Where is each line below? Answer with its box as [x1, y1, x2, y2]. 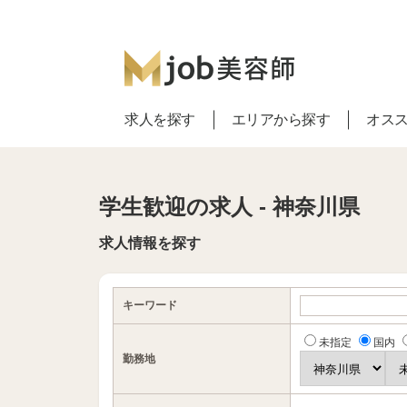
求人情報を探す [98, 235, 201, 251]
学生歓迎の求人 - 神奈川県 [98, 194, 360, 219]
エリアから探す [231, 112, 331, 127]
